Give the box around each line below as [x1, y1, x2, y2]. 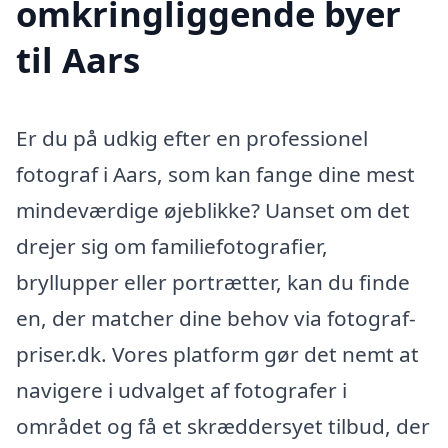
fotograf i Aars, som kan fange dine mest [16, 159, 415, 188]
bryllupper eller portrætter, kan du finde [16, 267, 410, 296]
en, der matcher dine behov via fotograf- [16, 303, 416, 332]
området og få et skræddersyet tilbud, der [16, 411, 430, 440]
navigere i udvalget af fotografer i [16, 375, 347, 404]
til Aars [16, 36, 140, 84]
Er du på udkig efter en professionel [16, 123, 368, 152]
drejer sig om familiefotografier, [16, 231, 328, 260]
